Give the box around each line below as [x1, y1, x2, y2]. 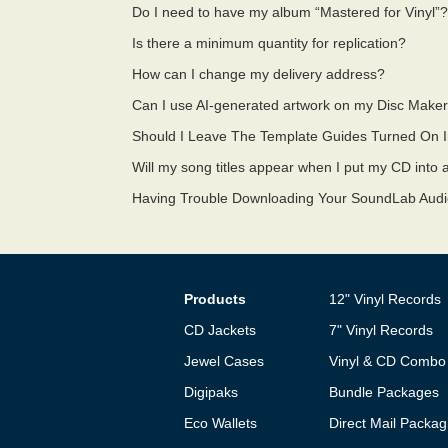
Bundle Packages [328, 384, 439, 400]
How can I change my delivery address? [132, 66, 386, 82]
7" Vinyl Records [328, 322, 433, 338]
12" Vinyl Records [328, 291, 441, 307]
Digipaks [183, 384, 238, 400]
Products [183, 291, 246, 307]
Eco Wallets [183, 415, 257, 431]
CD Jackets [183, 322, 256, 338]
